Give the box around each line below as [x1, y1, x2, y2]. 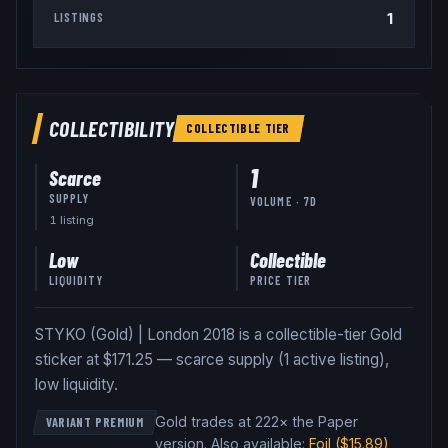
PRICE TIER [250, 272, 312, 287]
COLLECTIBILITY [48, 115, 175, 142]
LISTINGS [54, 9, 105, 26]
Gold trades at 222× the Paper [154, 413, 358, 431]
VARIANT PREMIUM [45, 415, 144, 430]
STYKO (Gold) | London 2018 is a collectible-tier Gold [34, 325, 402, 344]
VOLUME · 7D [250, 194, 318, 209]
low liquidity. [34, 375, 118, 394]
